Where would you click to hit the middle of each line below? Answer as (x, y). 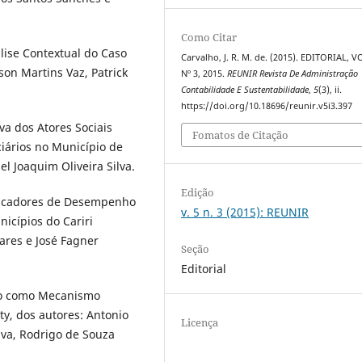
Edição (198, 192)
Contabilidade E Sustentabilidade (245, 90)
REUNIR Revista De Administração (293, 74)
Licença (200, 322)
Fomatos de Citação (241, 135)
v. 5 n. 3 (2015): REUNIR (245, 212)
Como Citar (209, 38)
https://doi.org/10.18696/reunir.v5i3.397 (267, 106)
